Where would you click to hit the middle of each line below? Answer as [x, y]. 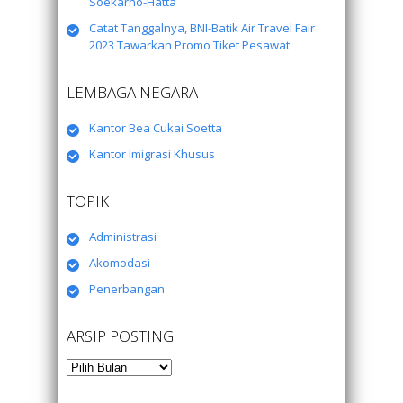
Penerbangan [127, 289]
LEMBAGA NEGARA [132, 92]
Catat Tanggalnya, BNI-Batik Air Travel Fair [202, 28]
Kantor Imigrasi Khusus [152, 154]
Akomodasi [120, 263]
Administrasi [123, 237]
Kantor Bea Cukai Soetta [156, 128]
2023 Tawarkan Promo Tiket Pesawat [189, 45]
